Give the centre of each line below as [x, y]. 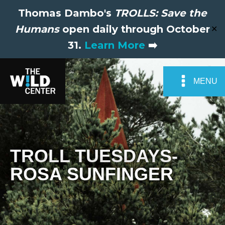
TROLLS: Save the [161, 13]
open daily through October [135, 29]
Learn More [115, 45]
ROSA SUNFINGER [92, 174]
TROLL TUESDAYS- [94, 156]
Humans [37, 29]
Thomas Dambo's [66, 13]
